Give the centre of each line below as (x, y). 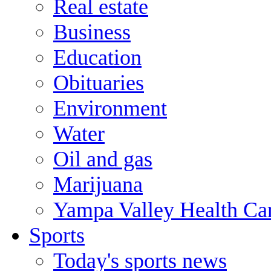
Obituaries (99, 83)
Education (97, 57)
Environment (110, 108)
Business (92, 32)
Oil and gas (103, 159)
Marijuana (98, 184)
